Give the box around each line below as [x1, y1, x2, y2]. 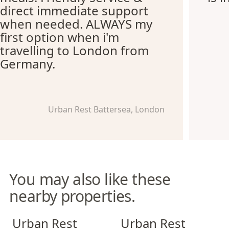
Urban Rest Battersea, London [48, 104, 165, 115]
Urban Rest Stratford [9, 211, 90, 222]
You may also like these [9, 169, 171, 190]
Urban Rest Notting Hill [117, 211, 207, 222]
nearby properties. [9, 186, 135, 207]
